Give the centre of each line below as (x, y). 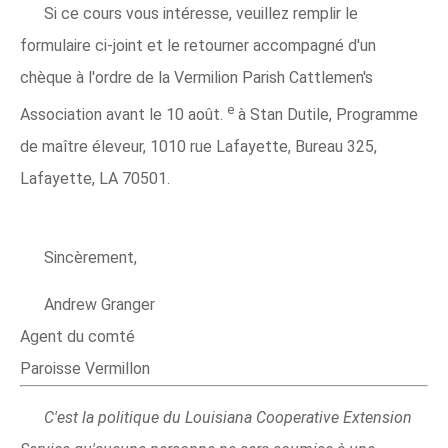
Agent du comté (77, 337)
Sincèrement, (90, 258)
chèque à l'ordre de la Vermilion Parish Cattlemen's (196, 77)
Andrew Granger (99, 305)
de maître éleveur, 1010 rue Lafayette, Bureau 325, (198, 147)
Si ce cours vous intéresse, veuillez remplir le (201, 13)
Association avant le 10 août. (123, 115)
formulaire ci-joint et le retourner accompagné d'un (198, 45)
